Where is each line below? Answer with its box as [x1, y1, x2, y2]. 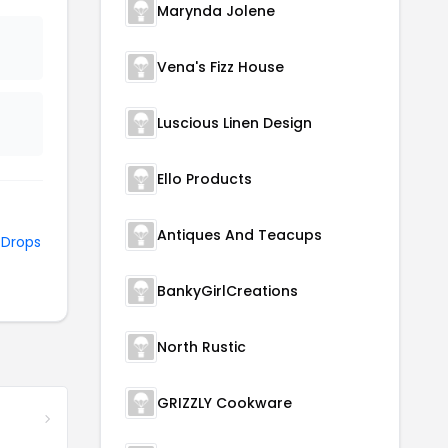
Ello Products [157, 169, 252, 189]
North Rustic [157, 337, 246, 357]
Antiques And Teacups [157, 225, 322, 245]
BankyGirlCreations [157, 281, 298, 301]
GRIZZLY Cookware [157, 393, 292, 413]
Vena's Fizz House [157, 57, 284, 77]
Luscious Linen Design [157, 113, 312, 133]
